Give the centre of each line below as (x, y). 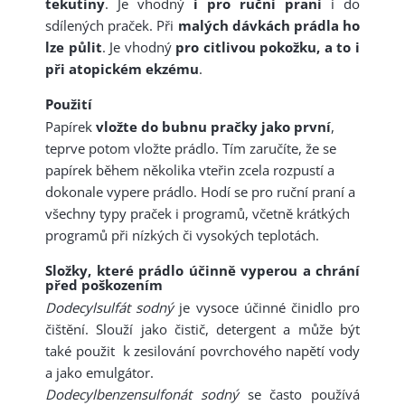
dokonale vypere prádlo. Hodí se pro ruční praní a (200, 192)
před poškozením (104, 285)
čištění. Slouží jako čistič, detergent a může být (202, 330)
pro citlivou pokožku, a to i (268, 47)
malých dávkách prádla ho (267, 26)
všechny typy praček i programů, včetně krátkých (198, 214)
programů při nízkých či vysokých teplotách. (182, 235)
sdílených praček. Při (110, 26)
